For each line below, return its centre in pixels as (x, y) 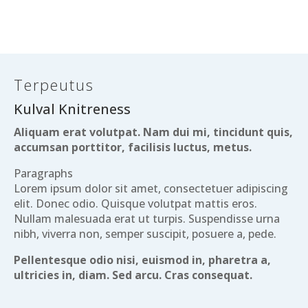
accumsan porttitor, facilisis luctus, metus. (133, 147)
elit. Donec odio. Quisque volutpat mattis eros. (135, 203)
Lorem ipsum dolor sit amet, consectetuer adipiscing (151, 188)
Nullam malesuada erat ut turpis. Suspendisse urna (147, 219)
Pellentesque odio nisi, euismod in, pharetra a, (142, 260)
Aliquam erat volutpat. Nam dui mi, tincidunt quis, (153, 132)
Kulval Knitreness (72, 109)
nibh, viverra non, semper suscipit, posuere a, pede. (145, 234)
